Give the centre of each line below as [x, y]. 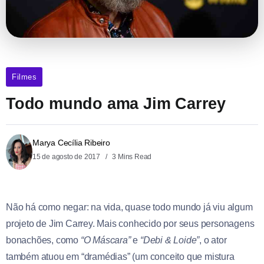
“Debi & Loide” [170, 240]
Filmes [24, 77]
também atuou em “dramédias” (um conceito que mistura [120, 257]
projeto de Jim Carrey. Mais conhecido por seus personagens [130, 224]
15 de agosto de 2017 [67, 156]
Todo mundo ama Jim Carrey [116, 103]
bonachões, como [42, 240]
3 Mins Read [131, 156]
